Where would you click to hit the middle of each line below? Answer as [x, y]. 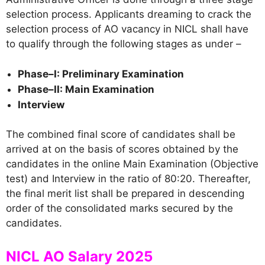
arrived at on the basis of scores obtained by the [122, 149]
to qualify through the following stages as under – [124, 44]
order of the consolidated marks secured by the [119, 208]
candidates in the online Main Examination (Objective [132, 164]
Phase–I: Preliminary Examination [101, 74]
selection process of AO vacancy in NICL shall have [127, 29]
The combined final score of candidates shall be [121, 134]
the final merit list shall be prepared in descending [125, 193]
